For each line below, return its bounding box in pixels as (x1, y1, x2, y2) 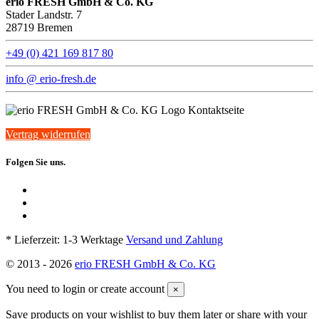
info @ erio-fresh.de (6, 73, 96, 85)
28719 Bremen (6, 21, 73, 33)
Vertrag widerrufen (6, 128, 90, 140)
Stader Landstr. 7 (6, 9, 82, 21)
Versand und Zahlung (126, 234, 223, 246)
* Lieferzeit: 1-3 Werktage (6, 234, 126, 246)
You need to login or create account (6, 283, 164, 296)
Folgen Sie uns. (6, 157, 66, 168)
